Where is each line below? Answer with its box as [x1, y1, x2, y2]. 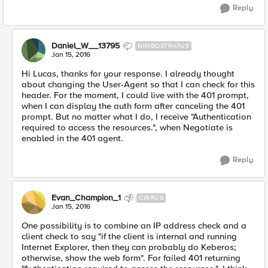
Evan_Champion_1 [51, 193, 121, 203]
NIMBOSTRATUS [138, 42, 189, 50]
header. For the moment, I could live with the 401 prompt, [22, 90, 249, 101]
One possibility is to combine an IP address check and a [22, 220, 246, 232]
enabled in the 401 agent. [22, 133, 123, 144]
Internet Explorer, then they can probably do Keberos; [22, 242, 236, 253]
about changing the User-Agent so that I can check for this [22, 79, 255, 90]
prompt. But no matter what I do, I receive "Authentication [22, 111, 251, 123]
